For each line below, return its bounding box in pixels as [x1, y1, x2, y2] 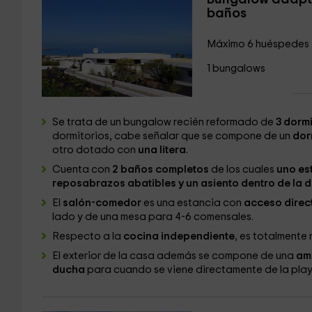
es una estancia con [143, 198, 244, 208]
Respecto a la [52, 231, 123, 242]
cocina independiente [123, 231, 235, 242]
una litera [137, 145, 186, 155]
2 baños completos [109, 164, 209, 175]
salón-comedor [62, 198, 143, 208]
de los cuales [208, 164, 276, 175]
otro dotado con [52, 145, 138, 155]
